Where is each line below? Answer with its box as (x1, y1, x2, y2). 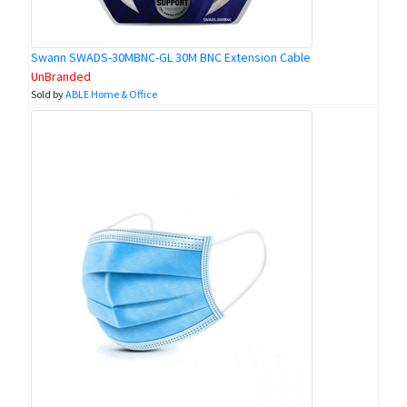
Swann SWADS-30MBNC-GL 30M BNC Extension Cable (31, 49, 311, 66)
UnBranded (31, 68, 91, 85)
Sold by (31, 87, 65, 102)
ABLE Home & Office (65, 87, 157, 102)
